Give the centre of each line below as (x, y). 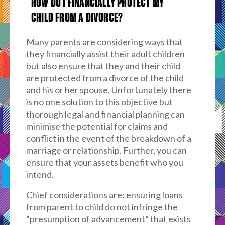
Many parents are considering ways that (104, 42)
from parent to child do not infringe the (102, 207)
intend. (40, 174)
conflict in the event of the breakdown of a (108, 138)
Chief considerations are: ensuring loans (104, 195)
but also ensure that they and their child (103, 66)
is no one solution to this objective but (99, 102)
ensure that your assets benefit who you (104, 162)
